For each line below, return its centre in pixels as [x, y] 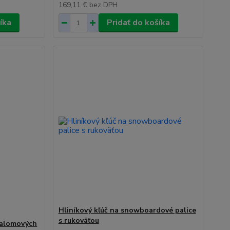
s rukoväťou [79, 221]
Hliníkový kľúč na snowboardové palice [127, 210]
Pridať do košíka [138, 23]
